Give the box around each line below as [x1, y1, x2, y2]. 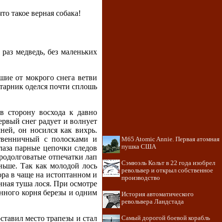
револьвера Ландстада [121, 198, 184, 205]
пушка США [121, 143, 156, 150]
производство [121, 174, 160, 181]
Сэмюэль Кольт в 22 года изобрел [121, 160, 215, 166]
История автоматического [121, 191, 194, 198]
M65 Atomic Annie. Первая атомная [121, 136, 220, 143]
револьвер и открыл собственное [121, 167, 213, 174]
